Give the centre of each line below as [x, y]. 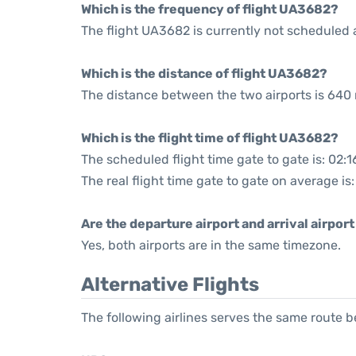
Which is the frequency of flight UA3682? [210, 9]
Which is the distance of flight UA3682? [204, 74]
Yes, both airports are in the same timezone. [211, 245]
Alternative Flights [170, 284]
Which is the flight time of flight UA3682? [210, 138]
